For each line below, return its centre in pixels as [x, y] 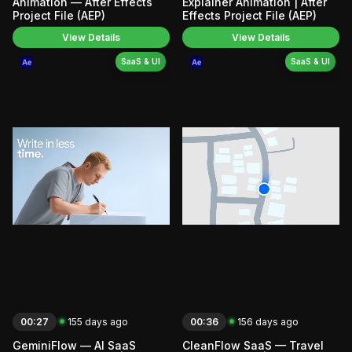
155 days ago [98, 321]
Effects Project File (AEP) [249, 16]
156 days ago [268, 321]
